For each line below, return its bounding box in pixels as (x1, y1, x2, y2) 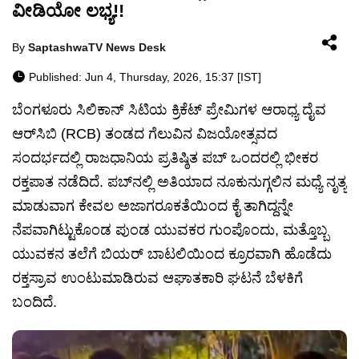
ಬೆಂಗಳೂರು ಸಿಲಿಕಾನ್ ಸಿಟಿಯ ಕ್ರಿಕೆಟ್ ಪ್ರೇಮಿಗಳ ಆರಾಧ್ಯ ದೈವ (12, 102, 326, 118)
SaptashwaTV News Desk (28, 41, 166, 54)
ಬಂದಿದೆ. (12, 294, 57, 310)
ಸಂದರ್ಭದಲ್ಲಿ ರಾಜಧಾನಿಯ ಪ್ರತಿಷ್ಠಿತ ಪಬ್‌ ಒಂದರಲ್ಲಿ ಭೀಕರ (12, 150, 318, 166)
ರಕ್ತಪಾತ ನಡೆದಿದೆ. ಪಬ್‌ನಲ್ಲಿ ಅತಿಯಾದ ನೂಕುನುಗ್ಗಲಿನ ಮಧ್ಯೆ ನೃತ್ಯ (12, 174, 347, 190)
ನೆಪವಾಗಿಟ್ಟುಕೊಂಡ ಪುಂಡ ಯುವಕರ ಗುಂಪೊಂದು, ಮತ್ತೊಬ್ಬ (12, 222, 329, 238)
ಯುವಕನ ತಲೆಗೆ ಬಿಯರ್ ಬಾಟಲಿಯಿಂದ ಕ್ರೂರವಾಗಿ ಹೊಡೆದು (12, 246, 332, 262)
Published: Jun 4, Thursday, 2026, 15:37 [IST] (29, 71, 261, 83)
